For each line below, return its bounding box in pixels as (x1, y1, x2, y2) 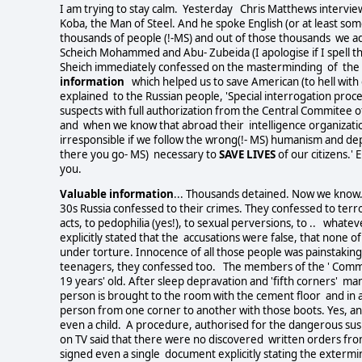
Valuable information (60, 187, 174, 202)
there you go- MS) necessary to (60, 146, 219, 162)
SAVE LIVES (219, 146, 276, 162)
